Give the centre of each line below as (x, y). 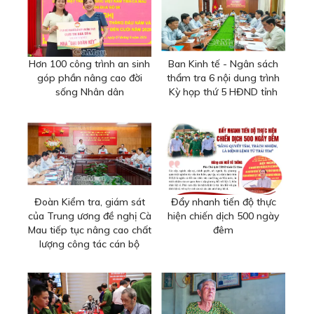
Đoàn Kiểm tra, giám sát (89, 202)
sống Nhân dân (89, 91)
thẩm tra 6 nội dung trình (223, 77)
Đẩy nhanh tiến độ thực (223, 202)
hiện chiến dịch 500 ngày (223, 216)
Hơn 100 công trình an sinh (89, 63)
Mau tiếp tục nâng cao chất (89, 230)
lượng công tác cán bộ (89, 244)
